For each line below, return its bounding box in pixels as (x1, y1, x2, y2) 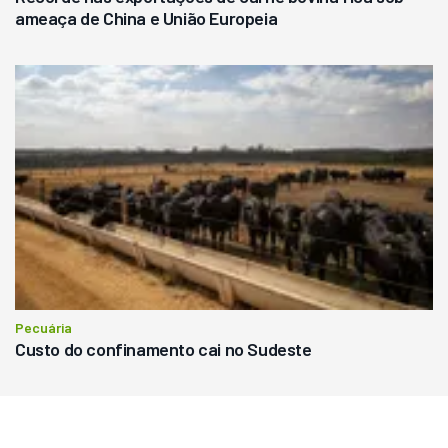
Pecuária (15, 319, 72, 337)
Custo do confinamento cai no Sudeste (15, 338, 312, 361)
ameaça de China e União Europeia (15, 6, 278, 29)
